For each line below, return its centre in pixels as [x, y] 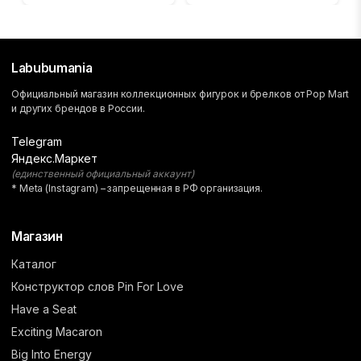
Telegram [37, 142]
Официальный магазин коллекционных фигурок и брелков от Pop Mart [180, 94]
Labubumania [52, 68]
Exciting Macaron [57, 332]
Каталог [34, 264]
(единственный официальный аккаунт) [103, 174]
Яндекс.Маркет [54, 159]
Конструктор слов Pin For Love [98, 287]
